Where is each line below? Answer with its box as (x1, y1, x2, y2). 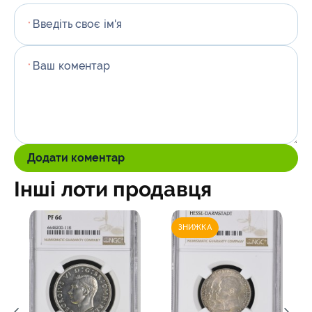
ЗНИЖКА (178, 223, 212, 232)
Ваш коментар (33, 59, 111, 72)
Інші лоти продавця (14, 177, 212, 201)
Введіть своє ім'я (33, 17, 122, 31)
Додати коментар (27, 151, 125, 164)
